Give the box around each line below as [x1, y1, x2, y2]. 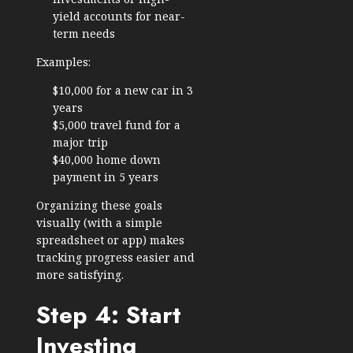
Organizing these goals [36, 198, 162, 214]
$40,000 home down [53, 152, 161, 168]
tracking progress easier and [36, 250, 195, 266]
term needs [53, 26, 115, 42]
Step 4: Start [36, 298, 181, 333]
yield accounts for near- [53, 9, 185, 24]
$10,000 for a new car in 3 [53, 83, 193, 98]
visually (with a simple [36, 215, 162, 231]
